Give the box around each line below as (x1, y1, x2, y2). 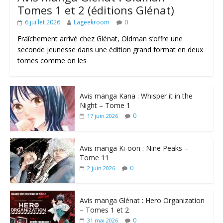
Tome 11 (79, 153, 109, 163)
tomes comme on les (17, 56, 87, 66)
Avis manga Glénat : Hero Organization (79, 196, 205, 206)
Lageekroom (73, 18, 110, 27)
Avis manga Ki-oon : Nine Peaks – (79, 143, 188, 153)
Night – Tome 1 (79, 101, 130, 111)
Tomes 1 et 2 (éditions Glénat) (17, 2, 174, 18)
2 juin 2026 (87, 164, 115, 172)
